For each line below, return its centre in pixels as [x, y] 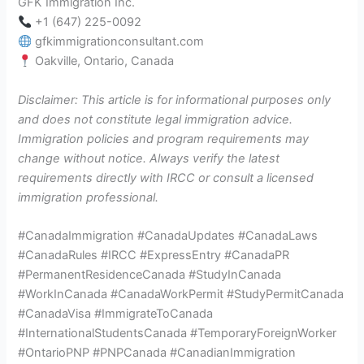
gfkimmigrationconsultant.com [118, 42]
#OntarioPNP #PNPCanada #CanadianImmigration [157, 352]
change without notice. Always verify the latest [149, 158]
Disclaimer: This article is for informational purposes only [175, 100]
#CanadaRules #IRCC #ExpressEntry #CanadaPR [154, 255]
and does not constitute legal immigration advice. [156, 119]
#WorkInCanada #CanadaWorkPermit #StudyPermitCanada [181, 294]
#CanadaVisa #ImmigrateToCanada [116, 313]
